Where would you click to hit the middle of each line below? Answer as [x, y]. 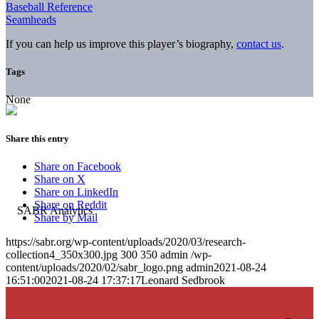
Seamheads [31, 19]
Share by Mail [66, 218]
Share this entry [37, 139]
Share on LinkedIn [76, 192]
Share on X [60, 179]
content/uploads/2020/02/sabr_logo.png [94, 268]
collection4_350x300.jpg [62, 255]
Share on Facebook [78, 167]
